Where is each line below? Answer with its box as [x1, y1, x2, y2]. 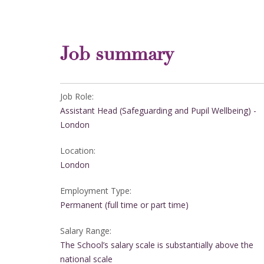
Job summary [60, 46, 173, 65]
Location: [60, 145, 95, 157]
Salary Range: [60, 225, 111, 237]
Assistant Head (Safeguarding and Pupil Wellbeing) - [60, 105, 256, 117]
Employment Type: [60, 185, 131, 197]
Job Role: [60, 91, 94, 103]
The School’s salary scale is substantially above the [60, 239, 253, 251]
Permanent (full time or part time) [60, 199, 189, 211]
